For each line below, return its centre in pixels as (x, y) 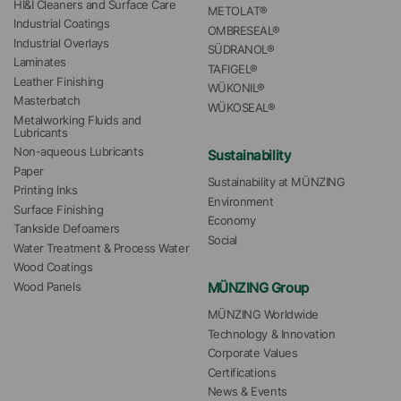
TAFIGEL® (232, 69)
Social (222, 240)
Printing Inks (46, 191)
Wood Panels (47, 286)
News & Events (247, 392)
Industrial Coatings (62, 24)
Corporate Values (252, 354)
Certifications (242, 372)
